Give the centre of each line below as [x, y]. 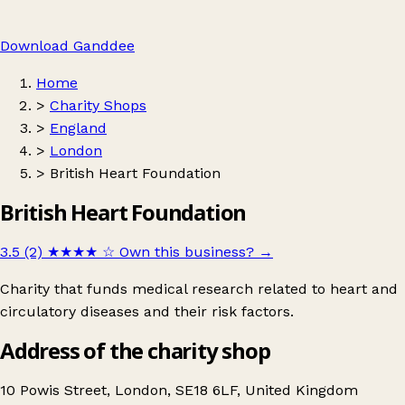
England [78, 128]
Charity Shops [98, 105]
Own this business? [187, 251]
